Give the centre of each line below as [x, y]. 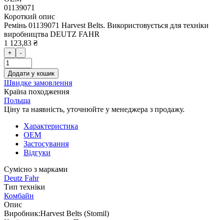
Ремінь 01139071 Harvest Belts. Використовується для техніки [106, 25]
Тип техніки [25, 187]
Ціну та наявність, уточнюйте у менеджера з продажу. [94, 109]
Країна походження [37, 91]
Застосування [46, 143]
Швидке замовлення [38, 82]
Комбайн [19, 195]
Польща [17, 100]
